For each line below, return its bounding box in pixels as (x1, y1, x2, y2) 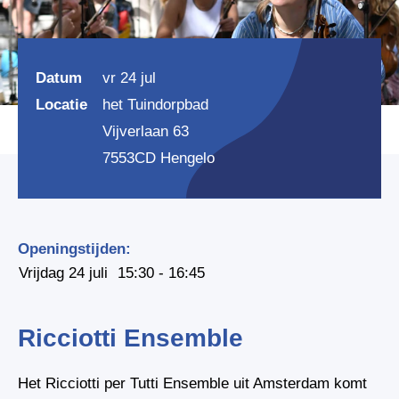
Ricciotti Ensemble (18, 323, 243, 352)
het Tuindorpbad (102, 95, 208, 113)
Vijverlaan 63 (102, 122, 189, 140)
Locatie (36, 95, 87, 113)
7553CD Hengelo (102, 149, 215, 167)
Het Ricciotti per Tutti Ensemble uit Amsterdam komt (18, 374, 367, 392)
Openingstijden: (18, 240, 131, 257)
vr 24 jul (102, 69, 156, 86)
